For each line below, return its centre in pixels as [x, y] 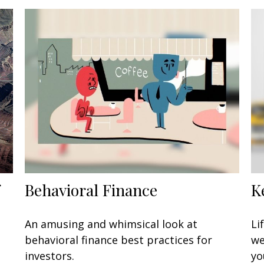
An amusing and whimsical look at [111, 224]
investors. [50, 255]
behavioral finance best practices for [119, 240]
